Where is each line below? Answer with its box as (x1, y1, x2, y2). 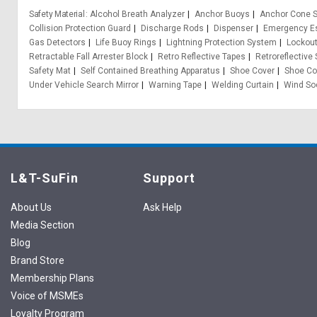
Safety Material (29, 9, 85, 19)
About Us (11, 202, 52, 213)
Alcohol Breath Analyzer (89, 9, 185, 19)
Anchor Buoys (194, 9, 250, 19)
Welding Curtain (212, 80, 274, 90)
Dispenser (214, 23, 253, 33)
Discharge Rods (141, 23, 204, 33)
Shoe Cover (230, 66, 275, 76)
